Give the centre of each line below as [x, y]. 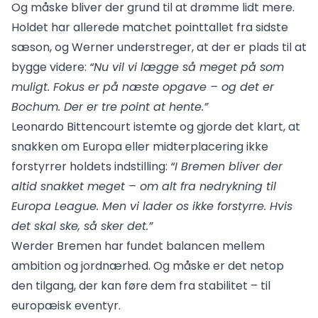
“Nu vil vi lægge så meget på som [187, 67]
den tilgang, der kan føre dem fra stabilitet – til [141, 286]
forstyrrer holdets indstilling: [91, 166]
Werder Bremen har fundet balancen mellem [138, 246]
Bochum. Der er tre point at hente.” [110, 107]
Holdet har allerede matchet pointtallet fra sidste [150, 27]
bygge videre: [50, 67]
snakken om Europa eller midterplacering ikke [140, 147]
